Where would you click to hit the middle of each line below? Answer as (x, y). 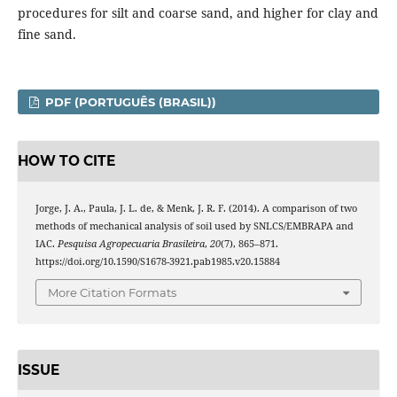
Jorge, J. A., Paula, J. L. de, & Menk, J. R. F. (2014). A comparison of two (196, 208)
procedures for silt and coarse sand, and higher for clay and (198, 13)
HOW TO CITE (66, 160)
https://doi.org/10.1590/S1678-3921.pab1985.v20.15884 (157, 261)
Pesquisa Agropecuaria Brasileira (131, 243)
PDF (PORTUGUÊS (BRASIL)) (129, 102)
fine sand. (47, 35)
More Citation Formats (112, 293)
